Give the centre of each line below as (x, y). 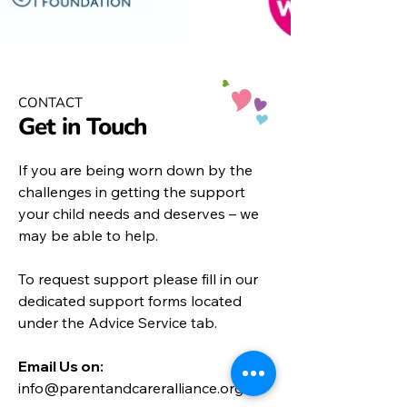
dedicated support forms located (130, 300)
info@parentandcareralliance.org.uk (142, 387)
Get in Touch (83, 126)
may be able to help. (88, 235)
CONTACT (50, 102)
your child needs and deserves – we (139, 213)
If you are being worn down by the (135, 169)
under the (51, 322)
